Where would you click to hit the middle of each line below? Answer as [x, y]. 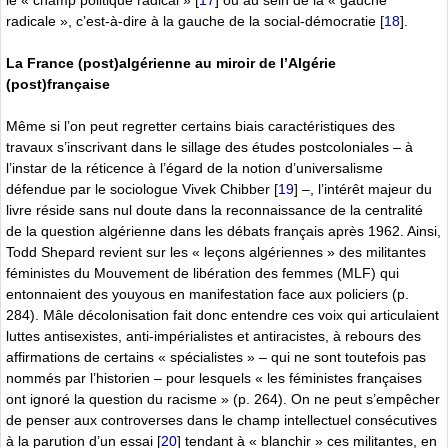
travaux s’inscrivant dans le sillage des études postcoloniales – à [209, 146]
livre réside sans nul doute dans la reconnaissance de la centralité [214, 209]
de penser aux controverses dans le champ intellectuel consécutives [221, 419]
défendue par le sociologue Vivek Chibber [138, 188]
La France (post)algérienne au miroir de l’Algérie [171, 62]
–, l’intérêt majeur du [365, 188]
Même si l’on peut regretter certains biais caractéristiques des [200, 125]
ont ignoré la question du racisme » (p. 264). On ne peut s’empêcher [223, 398]
